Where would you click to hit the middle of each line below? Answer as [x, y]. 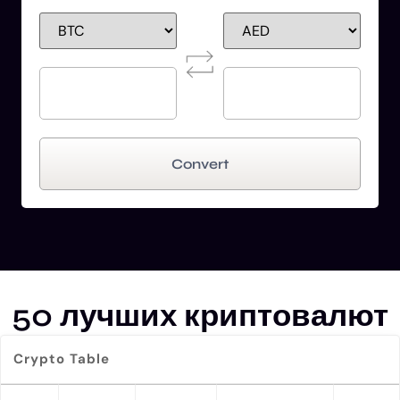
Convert [200, 164]
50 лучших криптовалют [200, 316]
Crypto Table [62, 359]
